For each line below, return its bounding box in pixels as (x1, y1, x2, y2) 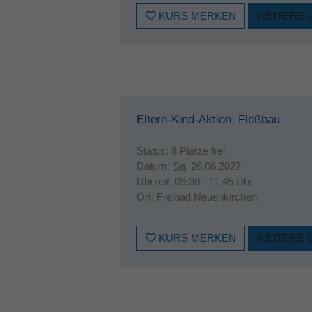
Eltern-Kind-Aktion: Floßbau (136, 113, 280, 126)
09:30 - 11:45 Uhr (175, 175, 253, 187)
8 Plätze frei (171, 145, 225, 157)
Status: (136, 145, 171, 157)
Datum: (136, 160, 173, 172)
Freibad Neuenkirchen (157, 191, 257, 203)
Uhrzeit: (136, 175, 175, 187)
